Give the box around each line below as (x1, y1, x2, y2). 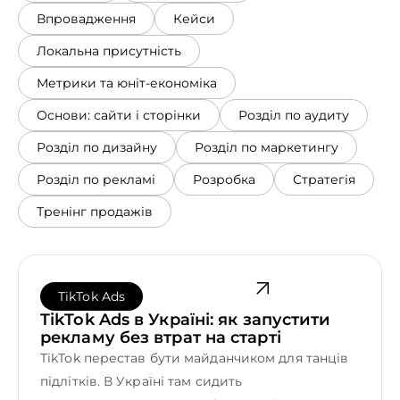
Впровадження (37, 10, 136, 27)
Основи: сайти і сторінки (37, 106, 201, 123)
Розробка (193, 171, 255, 187)
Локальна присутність (37, 42, 181, 59)
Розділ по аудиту (238, 106, 349, 123)
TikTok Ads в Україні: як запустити (40, 309, 331, 329)
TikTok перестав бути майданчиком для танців (40, 349, 349, 366)
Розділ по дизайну (37, 138, 157, 155)
